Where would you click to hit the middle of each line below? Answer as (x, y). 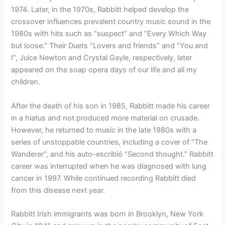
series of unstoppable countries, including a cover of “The (109, 142)
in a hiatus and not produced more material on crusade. (105, 118)
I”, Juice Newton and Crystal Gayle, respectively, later (102, 58)
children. (26, 82)
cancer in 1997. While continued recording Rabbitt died (104, 178)
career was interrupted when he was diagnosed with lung (109, 166)
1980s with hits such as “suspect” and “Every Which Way (109, 34)
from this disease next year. (58, 190)
